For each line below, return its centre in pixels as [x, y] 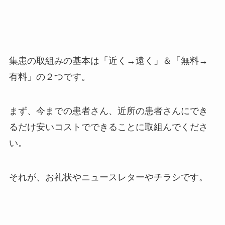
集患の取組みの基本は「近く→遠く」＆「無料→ [108, 61]
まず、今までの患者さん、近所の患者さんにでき [108, 111]
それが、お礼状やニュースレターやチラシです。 [108, 177]
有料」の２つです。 [49, 77]
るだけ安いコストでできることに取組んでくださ [108, 127]
